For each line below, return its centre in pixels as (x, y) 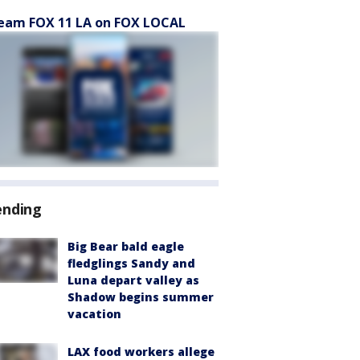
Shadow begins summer (141, 297)
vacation (94, 314)
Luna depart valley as (133, 280)
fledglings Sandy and (131, 263)
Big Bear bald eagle (126, 246)
